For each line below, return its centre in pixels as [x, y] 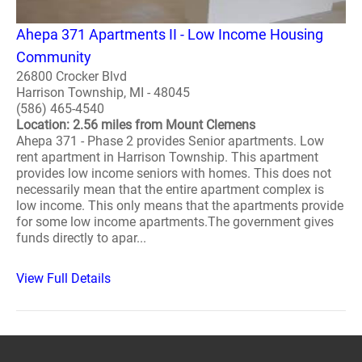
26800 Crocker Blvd [72, 77]
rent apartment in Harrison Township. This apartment [167, 158]
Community [54, 57]
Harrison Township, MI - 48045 [103, 93]
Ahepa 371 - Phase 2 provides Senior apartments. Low [170, 141]
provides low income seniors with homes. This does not [174, 174]
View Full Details [63, 279]
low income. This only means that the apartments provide [180, 206]
